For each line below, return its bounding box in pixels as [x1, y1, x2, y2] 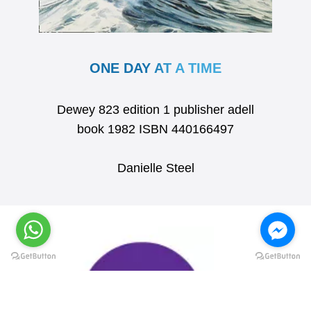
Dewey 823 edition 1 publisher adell [57, 102, 254, 117]
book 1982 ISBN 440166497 [77, 121, 234, 136]
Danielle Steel [117, 160, 194, 175]
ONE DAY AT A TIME [90, 60, 221, 76]
